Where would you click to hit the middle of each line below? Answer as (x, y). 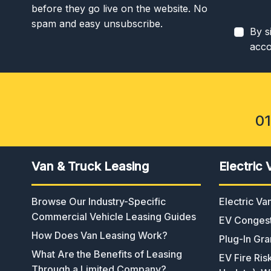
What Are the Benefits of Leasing (107, 254)
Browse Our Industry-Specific (99, 201)
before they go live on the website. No (119, 8)
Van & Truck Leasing (90, 166)
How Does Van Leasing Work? (100, 235)
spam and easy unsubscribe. (97, 23)
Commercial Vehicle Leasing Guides (114, 216)
